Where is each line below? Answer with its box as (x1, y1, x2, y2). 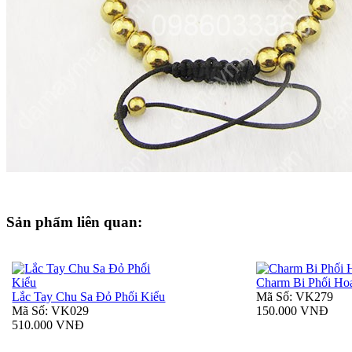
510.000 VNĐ (12, 318, 85, 332)
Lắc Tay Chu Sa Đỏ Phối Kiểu (12, 290, 166, 304)
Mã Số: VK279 (256, 290, 334, 304)
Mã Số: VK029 (12, 304, 90, 318)
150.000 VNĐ (256, 304, 329, 318)
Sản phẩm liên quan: (6, 213, 142, 230)
